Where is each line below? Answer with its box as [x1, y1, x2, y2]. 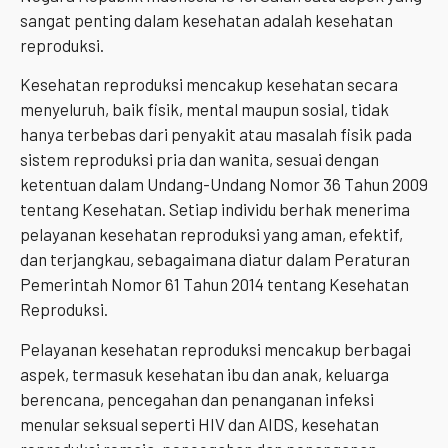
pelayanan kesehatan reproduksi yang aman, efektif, [20, 224, 403, 245]
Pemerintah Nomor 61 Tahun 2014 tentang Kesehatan [20, 274, 409, 295]
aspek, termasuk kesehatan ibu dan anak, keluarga [20, 363, 389, 384]
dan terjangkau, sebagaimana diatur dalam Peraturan [20, 249, 410, 270]
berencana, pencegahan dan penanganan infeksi [20, 388, 374, 409]
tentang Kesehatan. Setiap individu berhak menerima [20, 199, 410, 220]
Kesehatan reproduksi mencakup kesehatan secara [20, 74, 398, 95]
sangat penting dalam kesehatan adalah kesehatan [20, 10, 393, 31]
